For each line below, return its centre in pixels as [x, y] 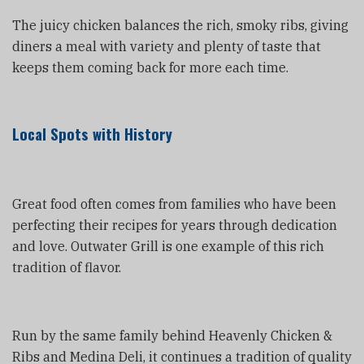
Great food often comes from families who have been [174, 204]
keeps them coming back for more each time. [150, 67]
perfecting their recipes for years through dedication [175, 225]
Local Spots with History [92, 133]
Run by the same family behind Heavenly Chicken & [172, 335]
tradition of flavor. [67, 267]
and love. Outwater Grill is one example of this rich [168, 246]
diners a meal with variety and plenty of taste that [167, 46]
